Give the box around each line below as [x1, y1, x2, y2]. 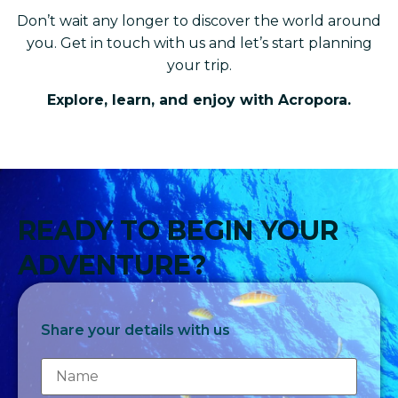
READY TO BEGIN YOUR [18, 213, 338, 247]
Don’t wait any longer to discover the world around [17, 12, 381, 30]
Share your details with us [41, 321, 230, 338]
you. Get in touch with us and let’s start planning [26, 35, 372, 52]
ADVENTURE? [18, 248, 207, 282]
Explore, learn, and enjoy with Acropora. [47, 92, 351, 109]
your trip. [166, 57, 232, 75]
